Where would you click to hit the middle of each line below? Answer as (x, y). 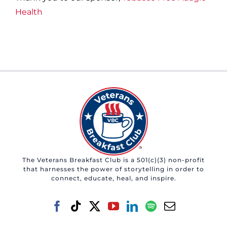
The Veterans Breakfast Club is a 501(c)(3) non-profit (113, 160)
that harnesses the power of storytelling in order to (113, 169)
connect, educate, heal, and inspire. (113, 178)
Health (29, 12)
